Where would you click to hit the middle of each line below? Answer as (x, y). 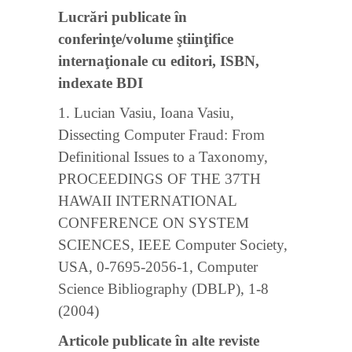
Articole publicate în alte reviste (159, 341)
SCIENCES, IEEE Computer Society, (173, 245)
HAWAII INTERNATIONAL (147, 201)
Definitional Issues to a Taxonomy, (163, 157)
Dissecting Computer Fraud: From (161, 135)
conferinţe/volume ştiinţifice (146, 39)
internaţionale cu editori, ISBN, (159, 61)
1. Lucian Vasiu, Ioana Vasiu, (146, 113)
